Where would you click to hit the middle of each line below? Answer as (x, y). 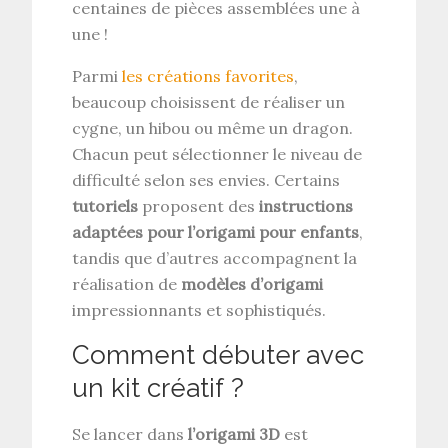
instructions (306, 205)
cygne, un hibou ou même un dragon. (213, 127)
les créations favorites (208, 75)
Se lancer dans (130, 433)
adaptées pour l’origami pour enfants (216, 231)
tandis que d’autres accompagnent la (215, 257)
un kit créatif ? (158, 387)
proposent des (199, 205)
